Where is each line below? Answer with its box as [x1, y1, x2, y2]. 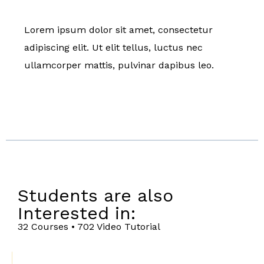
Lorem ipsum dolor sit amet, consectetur [24, 24, 213, 35]
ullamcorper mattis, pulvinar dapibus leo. [24, 59, 214, 71]
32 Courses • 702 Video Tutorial [18, 220, 160, 232]
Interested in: [18, 202, 136, 223]
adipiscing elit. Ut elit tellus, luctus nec [24, 41, 203, 53]
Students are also [18, 184, 173, 206]
